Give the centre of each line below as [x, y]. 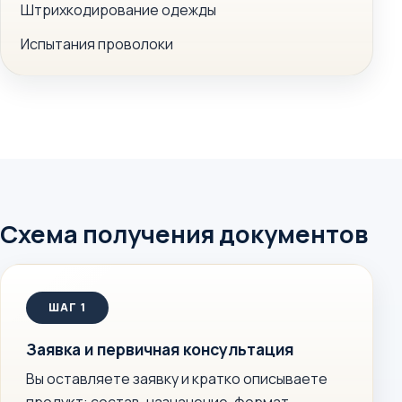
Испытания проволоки [97, 44]
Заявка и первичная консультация [160, 349]
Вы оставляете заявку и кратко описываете [177, 379]
